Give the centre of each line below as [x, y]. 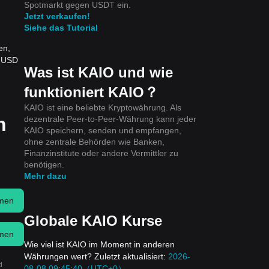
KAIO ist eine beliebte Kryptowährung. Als [103, 107]
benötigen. [44, 164]
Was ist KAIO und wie [98, 72]
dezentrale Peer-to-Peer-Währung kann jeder [110, 119]
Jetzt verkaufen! [57, 16]
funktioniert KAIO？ [91, 92]
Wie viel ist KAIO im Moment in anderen [99, 244]
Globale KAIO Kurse [93, 220]
